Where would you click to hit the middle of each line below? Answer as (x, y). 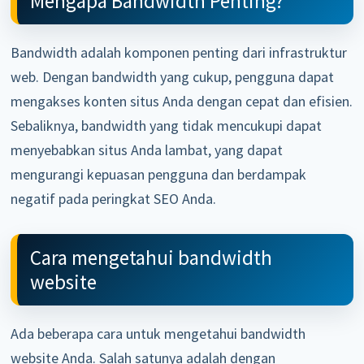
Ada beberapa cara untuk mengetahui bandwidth (158, 333)
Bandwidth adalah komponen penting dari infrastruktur (179, 52)
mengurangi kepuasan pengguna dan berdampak (159, 174)
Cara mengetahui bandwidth (152, 257)
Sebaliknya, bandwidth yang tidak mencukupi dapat (167, 125)
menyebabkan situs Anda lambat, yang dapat (147, 149)
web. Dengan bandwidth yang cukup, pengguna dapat (173, 76)
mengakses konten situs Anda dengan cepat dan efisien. (182, 101)
